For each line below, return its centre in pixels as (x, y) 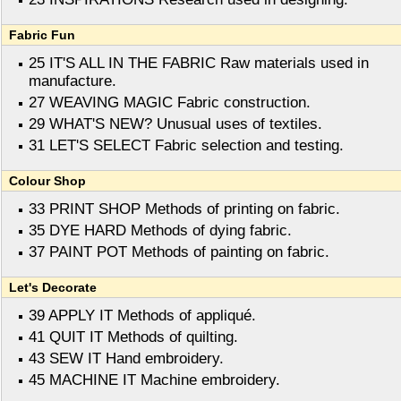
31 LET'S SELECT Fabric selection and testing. (186, 146)
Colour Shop (47, 181)
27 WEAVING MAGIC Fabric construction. (170, 103)
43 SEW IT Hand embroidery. (126, 359)
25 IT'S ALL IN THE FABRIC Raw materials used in (199, 64)
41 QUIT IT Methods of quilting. (133, 337)
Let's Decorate (53, 288)
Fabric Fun (42, 35)
